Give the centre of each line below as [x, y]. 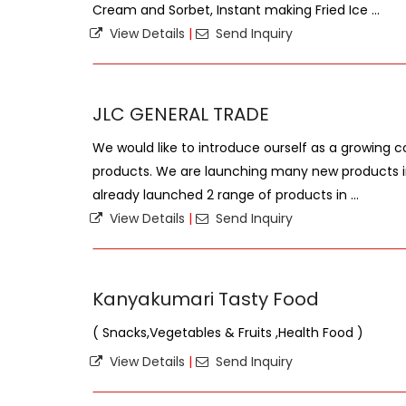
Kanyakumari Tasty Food [206, 299]
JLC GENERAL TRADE [181, 114]
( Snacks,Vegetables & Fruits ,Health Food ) [228, 333]
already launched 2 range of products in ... [226, 195]
